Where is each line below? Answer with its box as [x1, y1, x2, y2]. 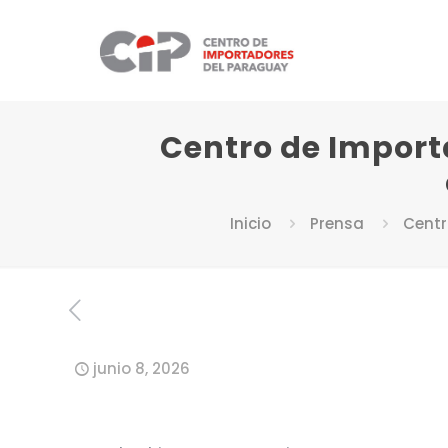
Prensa [309, 213, 364, 234]
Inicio [229, 213, 271, 234]
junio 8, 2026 [93, 358, 190, 379]
